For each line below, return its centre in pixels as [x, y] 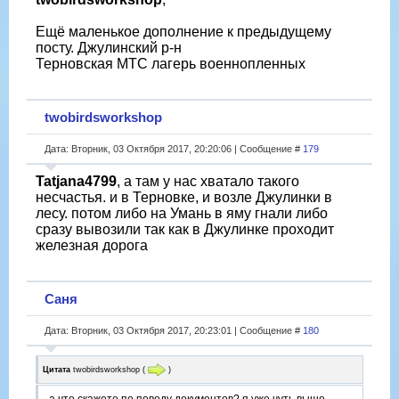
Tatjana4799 [76, 181]
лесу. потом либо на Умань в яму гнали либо [182, 213]
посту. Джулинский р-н [109, 47]
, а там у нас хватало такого [208, 181]
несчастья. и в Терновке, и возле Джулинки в [184, 197]
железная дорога [92, 245]
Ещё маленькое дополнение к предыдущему [183, 31]
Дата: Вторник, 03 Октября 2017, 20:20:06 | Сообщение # [174, 148]
